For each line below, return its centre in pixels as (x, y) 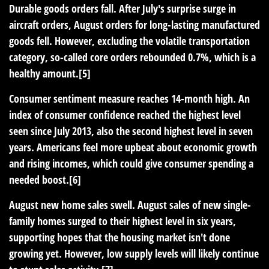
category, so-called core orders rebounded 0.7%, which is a (132, 57)
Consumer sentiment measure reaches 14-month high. (122, 98)
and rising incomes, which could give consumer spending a (131, 163)
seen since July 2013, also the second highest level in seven (131, 131)
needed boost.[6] (45, 179)
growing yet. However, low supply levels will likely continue (134, 253)
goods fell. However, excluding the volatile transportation (129, 41)
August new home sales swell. (72, 204)
